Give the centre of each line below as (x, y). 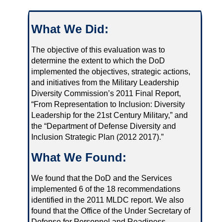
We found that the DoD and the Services (101, 178)
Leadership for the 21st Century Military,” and (109, 115)
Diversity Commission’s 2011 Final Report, (106, 93)
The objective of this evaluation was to (98, 50)
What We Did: (70, 29)
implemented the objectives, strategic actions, (111, 71)
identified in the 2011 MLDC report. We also (107, 200)
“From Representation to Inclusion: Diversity (108, 104)
